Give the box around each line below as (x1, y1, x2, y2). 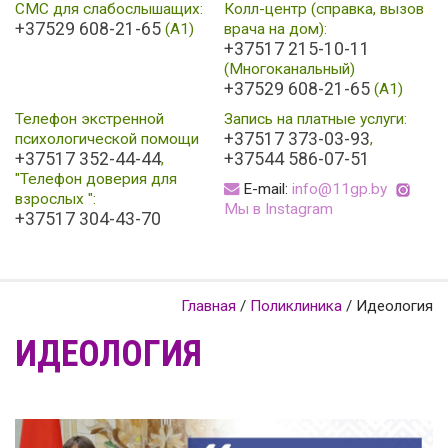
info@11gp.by (292, 180, 387, 199)
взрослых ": (15, 190, 96, 209)
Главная (181, 297, 236, 316)
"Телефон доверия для (15, 170, 177, 189)
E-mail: (239, 180, 292, 199)
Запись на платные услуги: (224, 110, 407, 129)
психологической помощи (15, 130, 203, 149)
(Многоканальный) (224, 60, 355, 79)
